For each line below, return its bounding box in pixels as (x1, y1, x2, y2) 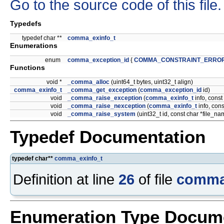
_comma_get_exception (67, 86, 136, 94)
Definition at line (13, 170, 118, 187)
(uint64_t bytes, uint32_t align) (109, 78, 193, 86)
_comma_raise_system (67, 110, 135, 118)
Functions (10, 63, 45, 72)
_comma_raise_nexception (67, 102, 145, 110)
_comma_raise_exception (67, 94, 142, 102)
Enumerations (10, 41, 57, 50)
